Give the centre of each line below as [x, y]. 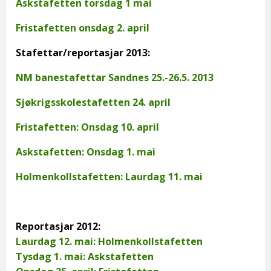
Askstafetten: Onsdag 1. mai [86, 152]
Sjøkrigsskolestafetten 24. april [93, 102]
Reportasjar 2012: [58, 226]
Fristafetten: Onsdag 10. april [87, 127]
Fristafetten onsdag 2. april [83, 28]
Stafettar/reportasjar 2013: [83, 53]
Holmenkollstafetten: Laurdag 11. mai [109, 177]
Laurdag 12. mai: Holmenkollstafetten [109, 241]
